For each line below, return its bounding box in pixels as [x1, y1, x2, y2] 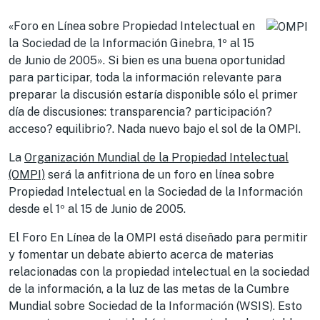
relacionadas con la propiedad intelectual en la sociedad [9, 265, 309, 279]
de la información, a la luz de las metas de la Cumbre [9, 282, 289, 296]
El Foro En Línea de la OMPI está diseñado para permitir [9, 231, 308, 244]
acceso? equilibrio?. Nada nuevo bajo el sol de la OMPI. [9, 122, 301, 136]
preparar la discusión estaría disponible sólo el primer [9, 88, 298, 101]
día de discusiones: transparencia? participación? [9, 105, 272, 119]
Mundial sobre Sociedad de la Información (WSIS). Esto [9, 299, 302, 313]
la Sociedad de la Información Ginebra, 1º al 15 [9, 36, 254, 50]
